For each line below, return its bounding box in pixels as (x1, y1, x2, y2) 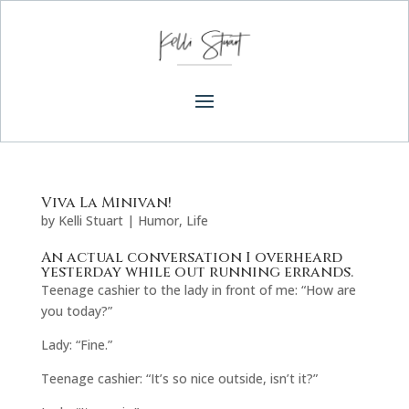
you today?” (40, 302, 112, 320)
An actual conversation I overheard (40, 247, 342, 268)
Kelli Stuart (58, 212, 123, 230)
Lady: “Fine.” (40, 336, 112, 354)
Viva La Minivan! (40, 193, 172, 214)
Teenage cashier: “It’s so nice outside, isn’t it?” (40, 370, 318, 388)
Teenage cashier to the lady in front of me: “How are (40, 281, 356, 299)
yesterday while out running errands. (40, 262, 353, 283)
